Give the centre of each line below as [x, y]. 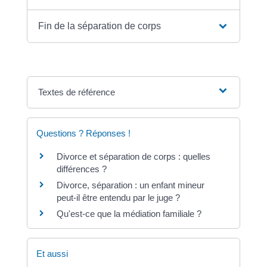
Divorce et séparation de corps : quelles [133, 156]
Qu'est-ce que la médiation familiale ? [129, 213]
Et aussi [52, 253]
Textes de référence [77, 92]
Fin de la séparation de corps [100, 26]
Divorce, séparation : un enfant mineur [130, 185]
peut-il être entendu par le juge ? [118, 197]
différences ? [81, 169]
